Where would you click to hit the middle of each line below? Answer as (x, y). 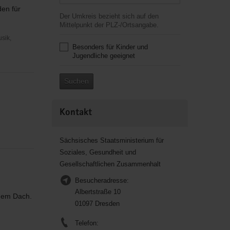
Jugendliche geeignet (103, 56)
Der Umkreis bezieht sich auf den (109, 16)
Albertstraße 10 (98, 192)
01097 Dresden (97, 204)
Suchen (76, 81)
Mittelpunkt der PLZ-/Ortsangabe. (109, 25)
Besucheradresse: (102, 180)
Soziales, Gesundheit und (98, 152)
